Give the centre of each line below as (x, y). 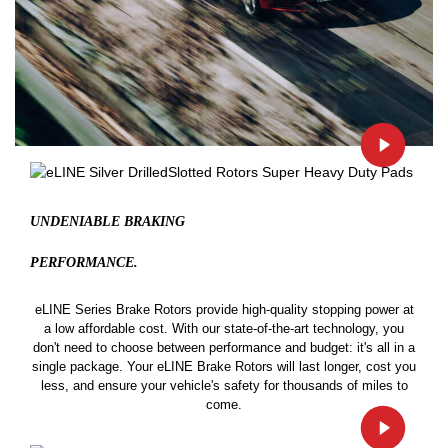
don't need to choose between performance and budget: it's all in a (224, 348)
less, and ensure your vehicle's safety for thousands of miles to (224, 386)
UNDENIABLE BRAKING (107, 222)
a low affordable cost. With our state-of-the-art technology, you (224, 329)
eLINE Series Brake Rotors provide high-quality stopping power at (224, 310)
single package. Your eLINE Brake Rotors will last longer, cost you (224, 367)
